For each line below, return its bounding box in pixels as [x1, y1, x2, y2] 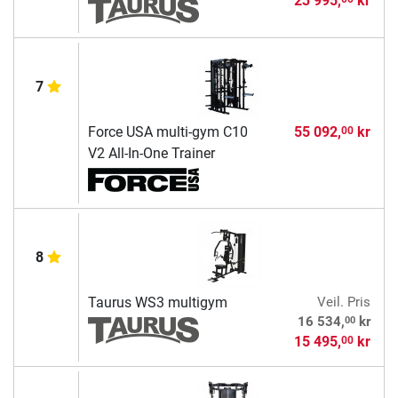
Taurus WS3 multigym [87, 294, 227, 312]
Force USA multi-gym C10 [87, 123, 248, 141]
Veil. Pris [316, 294, 370, 311]
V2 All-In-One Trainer [87, 145, 215, 163]
